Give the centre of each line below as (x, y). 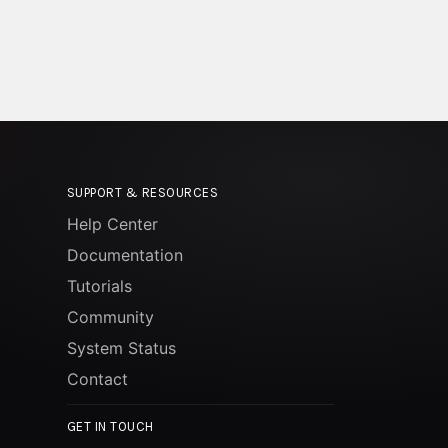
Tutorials (99, 286)
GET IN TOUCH (110, 426)
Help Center (112, 224)
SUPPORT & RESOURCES (142, 192)
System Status (121, 348)
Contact (97, 379)
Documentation (124, 255)
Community (110, 317)
